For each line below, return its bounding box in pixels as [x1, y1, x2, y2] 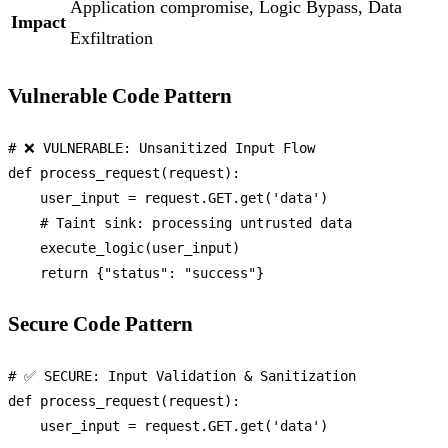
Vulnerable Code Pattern [8, 84, 232, 107]
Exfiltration [70, 28, 153, 49]
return [40, 264, 88, 281]
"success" [184, 264, 256, 281]
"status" [104, 264, 168, 281]
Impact [11, 12, 66, 33]
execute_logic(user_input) [8, 239, 240, 256]
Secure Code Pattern [8, 313, 193, 336]
